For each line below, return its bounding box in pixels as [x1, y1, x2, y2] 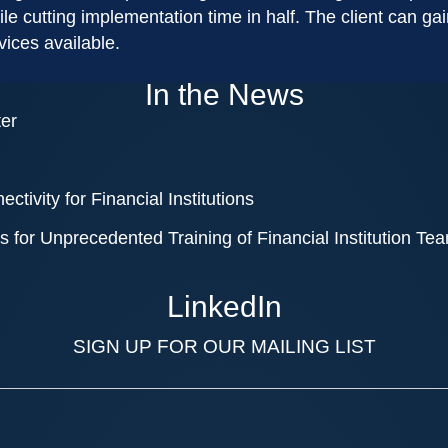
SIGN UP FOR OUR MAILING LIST [72, 336, 376, 358]
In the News [144, 78, 304, 112]
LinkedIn [166, 290, 282, 324]
